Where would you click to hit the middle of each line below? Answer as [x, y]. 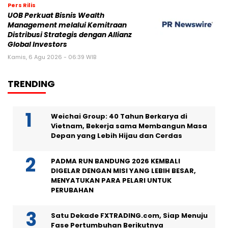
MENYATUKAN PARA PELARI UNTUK [111, 180]
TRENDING [31, 83]
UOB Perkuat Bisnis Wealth [56, 15]
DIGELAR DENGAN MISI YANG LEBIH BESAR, [123, 170]
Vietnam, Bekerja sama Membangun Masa [129, 126]
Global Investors [37, 44]
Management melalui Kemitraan [67, 25]
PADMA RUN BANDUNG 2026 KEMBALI [116, 161]
